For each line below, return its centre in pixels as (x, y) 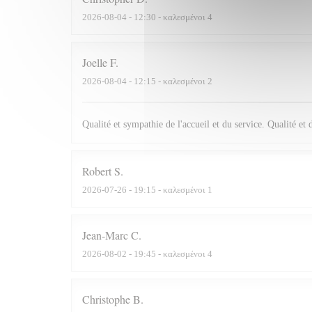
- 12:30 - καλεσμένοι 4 (170, 17)
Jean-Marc (105, 235)
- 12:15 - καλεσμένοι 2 (170, 81)
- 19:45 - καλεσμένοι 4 (170, 254)
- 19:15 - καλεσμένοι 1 (170, 190)
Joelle (95, 63)
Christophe (106, 299)
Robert (97, 171)
